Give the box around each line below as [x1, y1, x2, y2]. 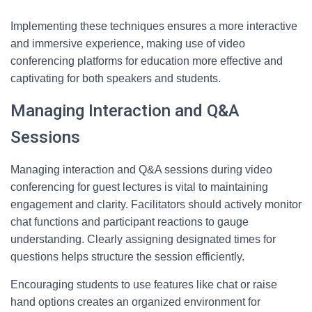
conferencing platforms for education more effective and [10, 55, 283, 67]
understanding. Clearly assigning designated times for [10, 233, 276, 245]
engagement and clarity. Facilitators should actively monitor [10, 198, 302, 210]
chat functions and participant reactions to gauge [10, 216, 249, 228]
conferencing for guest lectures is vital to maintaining [10, 181, 268, 193]
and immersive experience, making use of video [10, 38, 245, 49]
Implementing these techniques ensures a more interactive [10, 20, 297, 32]
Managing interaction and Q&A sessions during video [10, 164, 272, 175]
